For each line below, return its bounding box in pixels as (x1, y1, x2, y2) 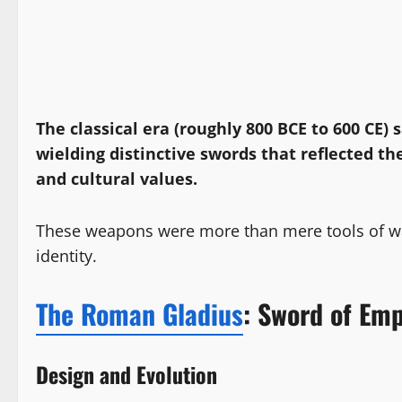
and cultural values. (36, 167, 197, 189)
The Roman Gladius (36, 293, 243, 334)
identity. (36, 244, 97, 267)
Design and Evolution (36, 357, 217, 390)
